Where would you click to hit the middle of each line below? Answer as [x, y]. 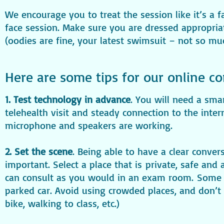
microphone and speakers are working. [89, 125]
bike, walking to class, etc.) [62, 203]
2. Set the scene [39, 151]
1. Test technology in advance [68, 99]
